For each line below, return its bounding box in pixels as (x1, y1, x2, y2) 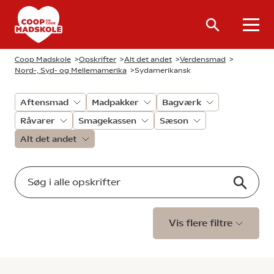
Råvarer (20, 116, 55, 125)
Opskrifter (79, 55, 116, 64)
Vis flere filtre (169, 217, 235, 229)
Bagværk (162, 97, 201, 107)
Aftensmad (20, 97, 68, 107)
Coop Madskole (15, 55, 71, 64)
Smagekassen (78, 116, 136, 125)
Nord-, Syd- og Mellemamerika (15, 66, 127, 75)
